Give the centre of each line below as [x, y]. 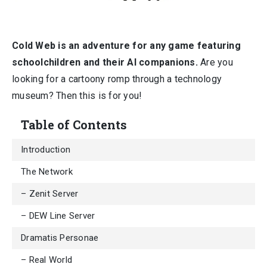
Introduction [46, 149]
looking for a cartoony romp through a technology [117, 79]
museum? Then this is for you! [77, 95]
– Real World [46, 260]
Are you [215, 62]
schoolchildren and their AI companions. [105, 62]
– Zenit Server [50, 193]
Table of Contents [74, 124]
